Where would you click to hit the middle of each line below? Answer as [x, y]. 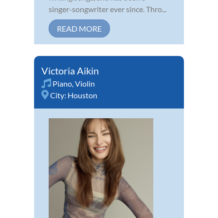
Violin [85, 84]
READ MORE [79, 29]
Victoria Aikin [70, 71]
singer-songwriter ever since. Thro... [108, 9]
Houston [82, 95]
